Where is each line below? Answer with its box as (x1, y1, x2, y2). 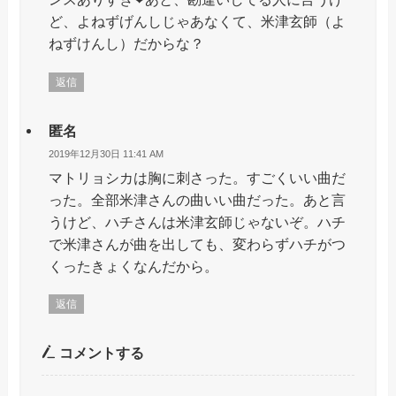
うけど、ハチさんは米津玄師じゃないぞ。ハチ (48, 213, 346, 230)
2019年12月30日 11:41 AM (48, 148, 164, 160)
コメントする (55, 345, 144, 362)
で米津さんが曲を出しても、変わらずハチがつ (48, 235, 346, 252)
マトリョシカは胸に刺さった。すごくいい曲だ (48, 169, 346, 186)
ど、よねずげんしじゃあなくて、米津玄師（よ (48, 13, 346, 30)
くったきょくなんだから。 (48, 257, 218, 274)
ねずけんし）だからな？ (48, 35, 204, 52)
